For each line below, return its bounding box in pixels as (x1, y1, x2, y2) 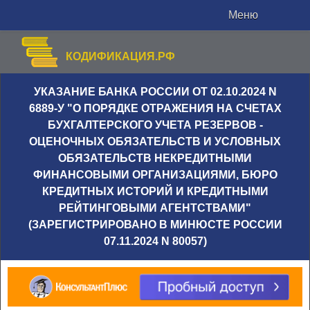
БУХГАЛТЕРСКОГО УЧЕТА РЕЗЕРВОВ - (47, 119, 263, 131)
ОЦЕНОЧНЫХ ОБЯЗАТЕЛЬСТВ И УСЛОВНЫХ (29, 136, 281, 147)
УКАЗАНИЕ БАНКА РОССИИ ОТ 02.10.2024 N (33, 86, 277, 98)
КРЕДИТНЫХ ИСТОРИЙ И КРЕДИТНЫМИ (42, 185, 268, 197)
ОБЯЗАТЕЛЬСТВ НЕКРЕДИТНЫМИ (58, 152, 252, 164)
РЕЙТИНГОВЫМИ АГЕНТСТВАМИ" (59, 202, 251, 214)
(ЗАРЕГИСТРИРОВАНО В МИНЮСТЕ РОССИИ (28, 219, 282, 230)
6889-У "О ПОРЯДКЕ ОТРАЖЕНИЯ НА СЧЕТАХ (28, 102, 282, 114)
